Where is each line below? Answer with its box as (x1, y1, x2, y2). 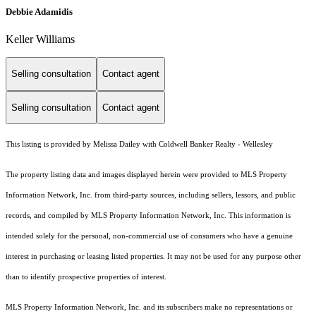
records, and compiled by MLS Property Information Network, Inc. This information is (6, 212, 291, 220)
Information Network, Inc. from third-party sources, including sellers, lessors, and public (6, 191, 296, 200)
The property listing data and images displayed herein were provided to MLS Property (6, 171, 287, 179)
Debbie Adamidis (6, 6, 73, 17)
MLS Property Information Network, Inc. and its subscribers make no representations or (6, 303, 293, 312)
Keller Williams (6, 33, 75, 45)
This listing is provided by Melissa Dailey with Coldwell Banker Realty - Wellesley (6, 140, 273, 149)
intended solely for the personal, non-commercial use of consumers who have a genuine (6, 232, 293, 241)
